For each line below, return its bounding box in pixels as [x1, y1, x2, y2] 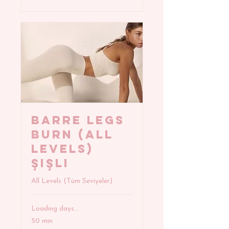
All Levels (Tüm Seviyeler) [31, 177, 112, 186]
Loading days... [31, 205, 79, 213]
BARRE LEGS [31, 113, 125, 128]
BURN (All [31, 127, 113, 142]
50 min [31, 217, 53, 225]
